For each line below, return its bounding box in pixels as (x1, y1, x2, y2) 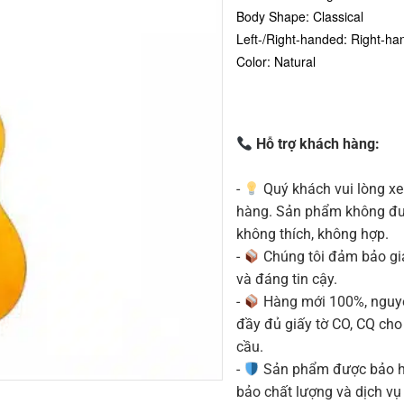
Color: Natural (236, 51, 316, 70)
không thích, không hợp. (236, 225, 389, 243)
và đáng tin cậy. (236, 271, 337, 289)
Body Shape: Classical (236, 6, 363, 25)
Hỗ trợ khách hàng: (252, 135, 381, 153)
